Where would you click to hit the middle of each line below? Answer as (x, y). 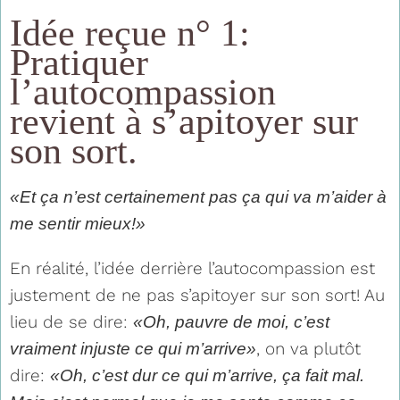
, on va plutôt (308, 348)
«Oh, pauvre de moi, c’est (231, 321)
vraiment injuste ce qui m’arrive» (133, 348)
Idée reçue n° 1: (130, 33)
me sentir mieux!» (78, 223)
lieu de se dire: (71, 321)
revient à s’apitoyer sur (184, 121)
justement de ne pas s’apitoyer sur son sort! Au (197, 295)
